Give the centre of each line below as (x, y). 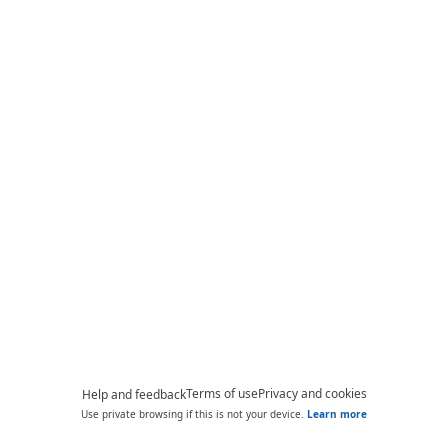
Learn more (337, 414)
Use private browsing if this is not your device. (194, 414)
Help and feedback (133, 394)
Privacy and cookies (312, 393)
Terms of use (221, 393)
